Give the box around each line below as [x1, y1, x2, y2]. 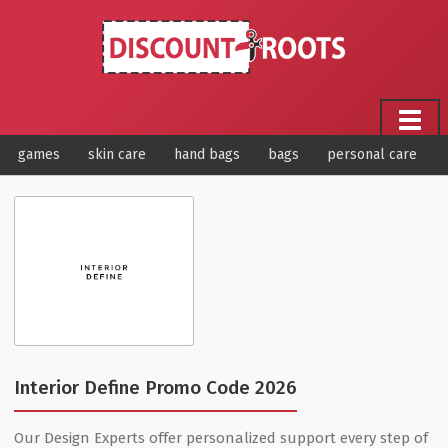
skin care [88, 146, 146, 164]
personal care [327, 146, 417, 164]
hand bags [174, 146, 240, 164]
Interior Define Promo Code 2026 [14, 376, 297, 400]
